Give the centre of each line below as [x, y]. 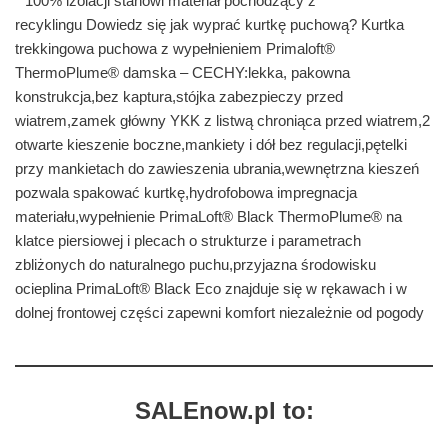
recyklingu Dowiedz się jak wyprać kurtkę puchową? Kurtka [209, 24]
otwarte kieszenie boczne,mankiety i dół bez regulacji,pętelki [211, 144]
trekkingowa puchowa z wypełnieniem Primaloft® [175, 48]
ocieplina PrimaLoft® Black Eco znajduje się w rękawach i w [211, 288]
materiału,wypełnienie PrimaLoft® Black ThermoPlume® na [208, 216]
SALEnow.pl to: [224, 410]
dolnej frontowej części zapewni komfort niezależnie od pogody [219, 312]
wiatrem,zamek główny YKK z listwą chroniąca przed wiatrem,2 [222, 120]
